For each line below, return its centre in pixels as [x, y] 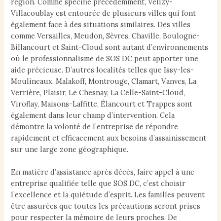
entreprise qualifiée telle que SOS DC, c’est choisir [98, 184]
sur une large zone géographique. [70, 149]
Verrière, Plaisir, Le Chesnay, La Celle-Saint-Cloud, [98, 92]
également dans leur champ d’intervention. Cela [93, 115]
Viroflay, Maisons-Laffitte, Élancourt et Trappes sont [102, 104]
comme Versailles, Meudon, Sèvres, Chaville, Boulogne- [106, 36]
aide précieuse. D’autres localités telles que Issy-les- [103, 70]
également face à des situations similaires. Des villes [101, 24]
